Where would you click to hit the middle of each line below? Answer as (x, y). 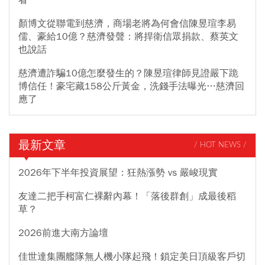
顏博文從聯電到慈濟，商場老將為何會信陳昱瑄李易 (127, 23)
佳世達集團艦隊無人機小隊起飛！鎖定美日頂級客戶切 (132, 256)
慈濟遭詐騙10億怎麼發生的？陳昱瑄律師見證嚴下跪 (128, 73)
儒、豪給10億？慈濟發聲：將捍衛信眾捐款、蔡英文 (128, 36)
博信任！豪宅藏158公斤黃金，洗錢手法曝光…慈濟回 (131, 86)
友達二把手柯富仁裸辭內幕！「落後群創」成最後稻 (127, 196)
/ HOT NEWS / (220, 146)
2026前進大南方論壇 (63, 233)
